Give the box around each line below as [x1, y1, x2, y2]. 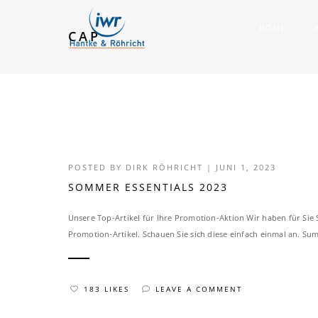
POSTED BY [67, 162, 126, 172]
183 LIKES [83, 284, 129, 295]
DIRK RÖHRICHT [125, 162, 203, 172]
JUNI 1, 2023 [215, 162, 276, 172]
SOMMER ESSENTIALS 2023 [67, 180, 228, 194]
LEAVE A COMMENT [155, 284, 243, 295]
